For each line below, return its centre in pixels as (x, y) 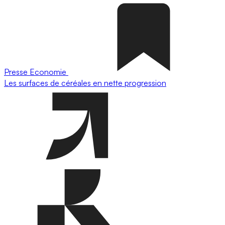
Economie (49, 72)
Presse (17, 72)
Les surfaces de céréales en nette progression (85, 83)
